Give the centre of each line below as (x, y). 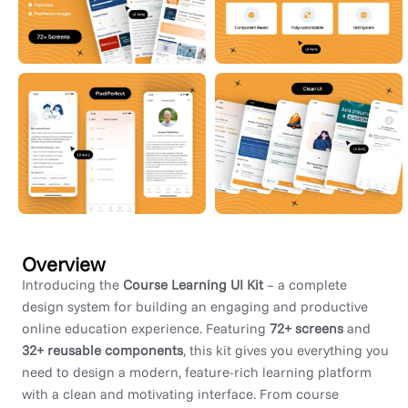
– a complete (305, 285)
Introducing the (72, 285)
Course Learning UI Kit (193, 285)
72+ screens (306, 329)
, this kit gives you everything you (286, 351)
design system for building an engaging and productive (195, 307)
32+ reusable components (102, 351)
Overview (64, 265)
